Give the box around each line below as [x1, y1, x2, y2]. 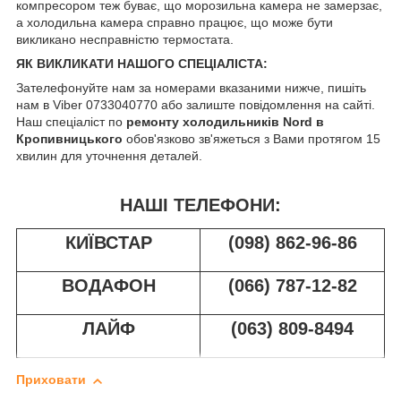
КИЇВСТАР [64, 233, 152, 253]
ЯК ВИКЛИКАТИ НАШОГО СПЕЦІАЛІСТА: [16, 55, 268, 71]
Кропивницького [16, 131, 126, 146]
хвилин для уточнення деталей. [16, 148, 202, 163]
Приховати [16, 372, 86, 388]
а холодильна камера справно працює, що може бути [16, 14, 333, 30]
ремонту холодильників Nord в [126, 114, 324, 129]
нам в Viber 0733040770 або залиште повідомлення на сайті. [16, 97, 375, 112]
